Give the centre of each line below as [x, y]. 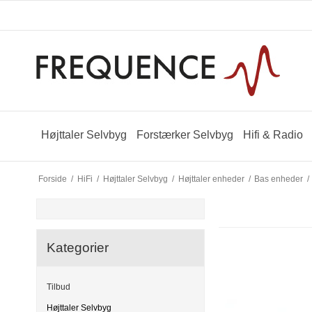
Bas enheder [279, 179]
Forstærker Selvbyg [185, 135]
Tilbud [58, 287]
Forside [52, 179]
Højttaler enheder [211, 179]
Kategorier [78, 247]
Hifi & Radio [273, 135]
